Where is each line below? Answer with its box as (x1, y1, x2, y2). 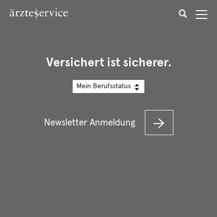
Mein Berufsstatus (77, 83, 131, 90)
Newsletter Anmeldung (44, 118, 135, 127)
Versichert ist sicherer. (46, 57, 171, 69)
